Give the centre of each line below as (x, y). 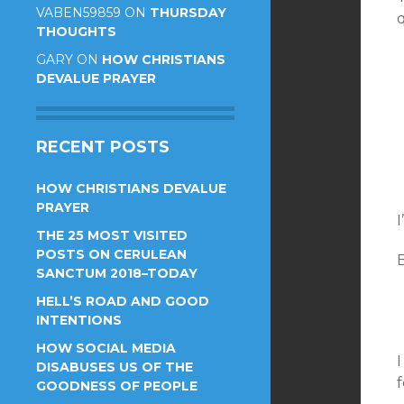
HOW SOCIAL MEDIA (106, 348)
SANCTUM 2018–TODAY (117, 273)
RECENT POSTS (103, 147)
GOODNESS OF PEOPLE (117, 386)
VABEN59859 (78, 13)
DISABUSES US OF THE (115, 367)
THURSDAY (188, 13)
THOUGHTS (76, 32)
